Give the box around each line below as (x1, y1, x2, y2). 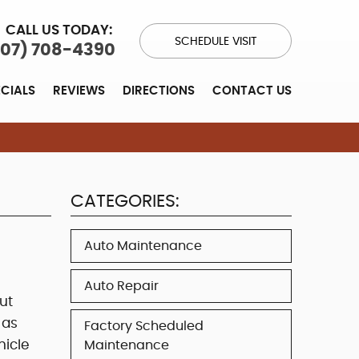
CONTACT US (212, 84, 292, 97)
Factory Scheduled (84, 319, 204, 333)
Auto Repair (84, 279, 159, 292)
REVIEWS (53, 84, 106, 97)
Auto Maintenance (84, 239, 202, 252)
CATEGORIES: (71, 192, 179, 210)
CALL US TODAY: (6, 23, 113, 38)
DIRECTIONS (123, 84, 196, 97)
